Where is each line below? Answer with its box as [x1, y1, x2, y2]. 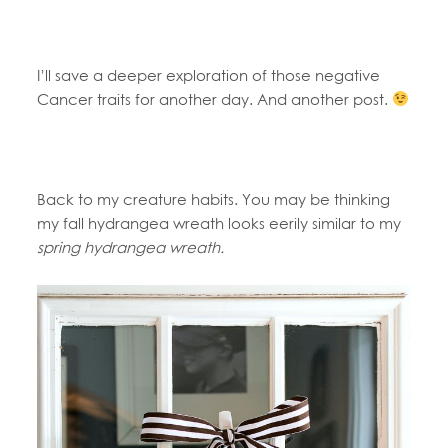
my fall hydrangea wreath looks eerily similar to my [37, 213, 402, 232]
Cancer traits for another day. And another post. [37, 89, 393, 108]
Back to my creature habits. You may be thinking [37, 189, 391, 208]
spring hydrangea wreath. [37, 237, 225, 256]
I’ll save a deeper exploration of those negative [37, 65, 381, 84]
